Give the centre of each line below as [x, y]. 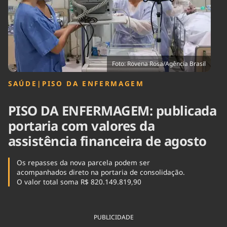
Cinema [20, 11]
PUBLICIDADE [113, 217]
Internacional [92, 16]
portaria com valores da [82, 126]
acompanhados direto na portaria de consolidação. [101, 172]
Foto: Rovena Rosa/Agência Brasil [159, 64]
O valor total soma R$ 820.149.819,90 [79, 182]
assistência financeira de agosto [107, 141]
